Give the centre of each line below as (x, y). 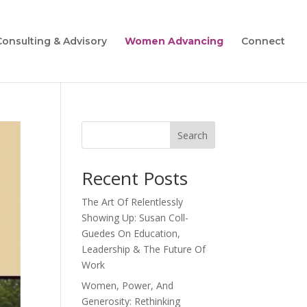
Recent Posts (135, 178)
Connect (263, 41)
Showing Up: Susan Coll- (135, 218)
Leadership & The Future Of (144, 249)
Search (192, 135)
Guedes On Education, (131, 233)
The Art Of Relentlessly (133, 202)
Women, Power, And (128, 285)
